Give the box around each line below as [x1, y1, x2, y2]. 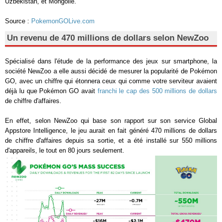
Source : [5, 17, 31, 25]
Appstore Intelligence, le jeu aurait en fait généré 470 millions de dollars [5, 126, 217, 134]
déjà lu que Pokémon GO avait [5, 87, 98, 95]
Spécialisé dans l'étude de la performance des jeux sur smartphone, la [5, 57, 217, 65]
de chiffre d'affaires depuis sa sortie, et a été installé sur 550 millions [5, 136, 217, 144]
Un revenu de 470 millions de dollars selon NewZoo [7, 33, 209, 43]
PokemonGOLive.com [31, 17, 95, 25]
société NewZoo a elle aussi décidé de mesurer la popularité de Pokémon [5, 67, 217, 75]
